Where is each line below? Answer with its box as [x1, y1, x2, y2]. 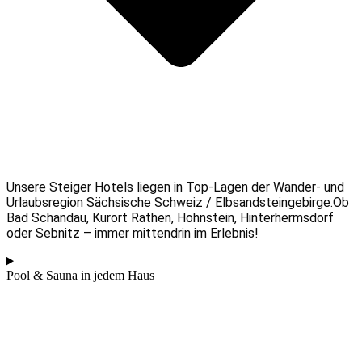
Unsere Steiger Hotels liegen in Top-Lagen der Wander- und [6, 179, 344, 196]
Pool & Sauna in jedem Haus [6, 268, 154, 283]
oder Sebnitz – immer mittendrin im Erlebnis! [6, 225, 259, 242]
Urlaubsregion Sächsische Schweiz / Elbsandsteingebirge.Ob [6, 195, 349, 211]
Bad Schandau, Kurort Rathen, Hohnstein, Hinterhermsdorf [6, 210, 334, 226]
